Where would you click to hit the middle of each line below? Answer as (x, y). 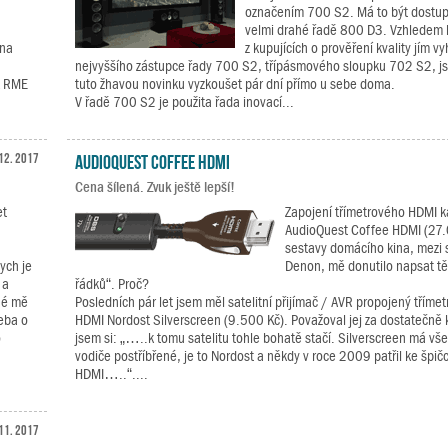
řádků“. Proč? (111, 284)
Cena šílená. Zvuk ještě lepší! (154, 187)
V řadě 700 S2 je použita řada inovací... (184, 102)
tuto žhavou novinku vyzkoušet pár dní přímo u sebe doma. (234, 84)
